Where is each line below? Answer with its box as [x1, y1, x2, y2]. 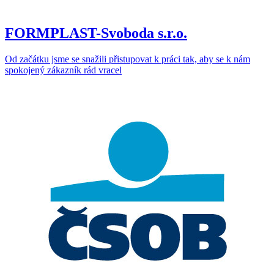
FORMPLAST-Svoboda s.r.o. [5, 25, 187, 42]
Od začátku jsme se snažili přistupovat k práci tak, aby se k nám [5, 54, 250, 65]
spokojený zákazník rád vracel [5, 65, 122, 76]
